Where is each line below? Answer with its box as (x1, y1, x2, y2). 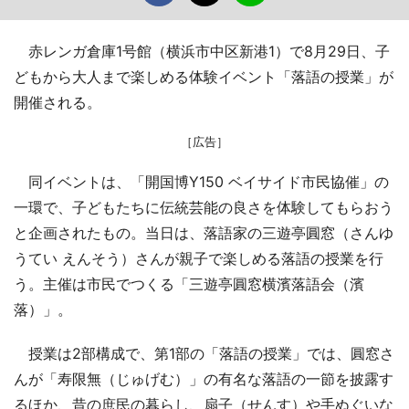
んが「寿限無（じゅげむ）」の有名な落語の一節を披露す (14, 370, 393, 388)
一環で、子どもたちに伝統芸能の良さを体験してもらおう (14, 198, 393, 216)
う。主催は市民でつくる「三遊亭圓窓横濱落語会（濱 (14, 275, 364, 293)
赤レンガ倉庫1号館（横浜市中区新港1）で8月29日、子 (14, 42, 390, 60)
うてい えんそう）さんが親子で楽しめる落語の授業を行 (14, 249, 383, 267)
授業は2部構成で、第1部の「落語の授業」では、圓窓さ (14, 344, 394, 362)
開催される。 (14, 93, 101, 111)
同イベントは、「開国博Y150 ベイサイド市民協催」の (14, 173, 389, 191)
